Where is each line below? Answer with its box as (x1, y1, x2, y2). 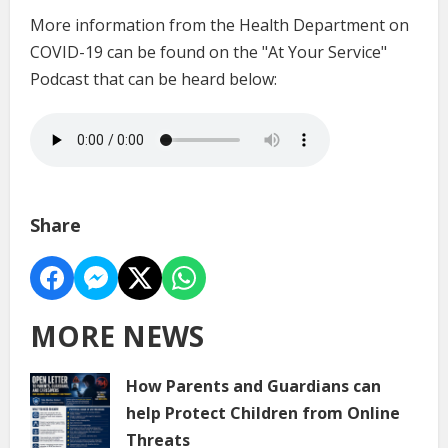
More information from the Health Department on (30, 14, 409, 37)
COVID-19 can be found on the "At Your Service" (30, 41, 387, 64)
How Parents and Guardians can (126, 375, 381, 398)
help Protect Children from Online (126, 402, 400, 425)
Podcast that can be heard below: (30, 68, 277, 91)
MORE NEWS (30, 317, 204, 356)
